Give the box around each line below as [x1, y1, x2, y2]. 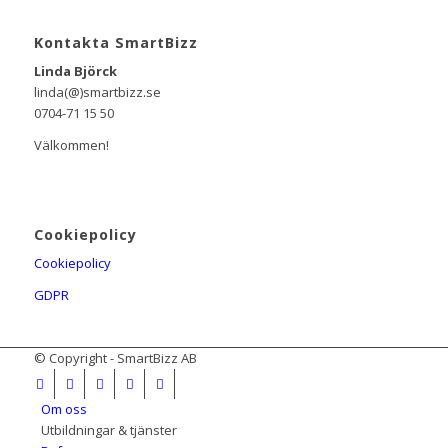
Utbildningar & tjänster [40, 420, 177, 439]
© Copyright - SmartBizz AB [33, 348, 197, 367]
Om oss [40, 399, 87, 418]
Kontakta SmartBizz [33, 32, 198, 52]
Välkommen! [33, 135, 109, 154]
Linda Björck [33, 61, 117, 80]
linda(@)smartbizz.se [33, 82, 161, 101]
